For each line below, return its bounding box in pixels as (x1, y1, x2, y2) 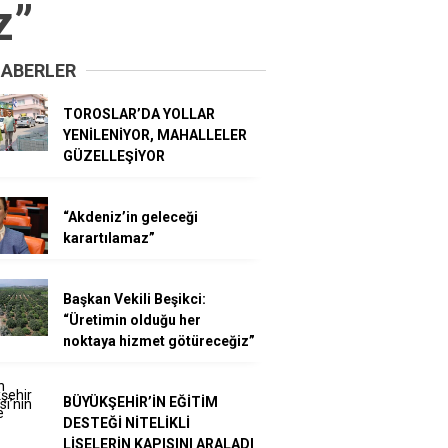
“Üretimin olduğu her (63, 311, 201, 328)
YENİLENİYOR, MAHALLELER (63, 126, 247, 143)
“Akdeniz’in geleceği (63, 208, 198, 225)
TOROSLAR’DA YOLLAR (63, 105, 215, 122)
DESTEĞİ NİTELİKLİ (63, 414, 190, 431)
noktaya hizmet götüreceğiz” (63, 332, 255, 349)
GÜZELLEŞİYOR (63, 147, 165, 164)
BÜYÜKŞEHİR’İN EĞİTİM (63, 393, 218, 410)
